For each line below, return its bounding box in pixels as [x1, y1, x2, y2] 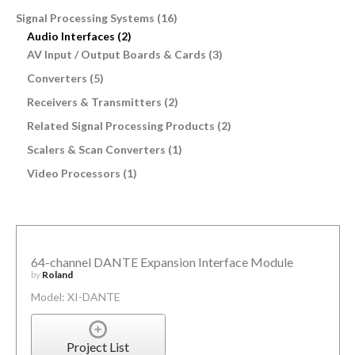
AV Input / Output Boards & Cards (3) [26, 47, 223, 61]
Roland [41, 269, 73, 281]
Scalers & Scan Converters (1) [26, 142, 182, 156]
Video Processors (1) [26, 166, 137, 180]
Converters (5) [26, 71, 104, 85]
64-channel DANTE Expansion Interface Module [30, 254, 293, 270]
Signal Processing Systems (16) [15, 10, 177, 25]
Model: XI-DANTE [30, 290, 120, 304]
